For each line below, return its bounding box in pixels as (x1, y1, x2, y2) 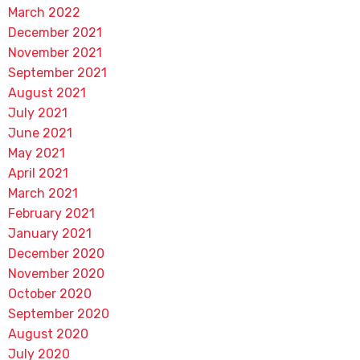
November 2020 (7, 266, 104, 281)
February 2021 (7, 206, 95, 221)
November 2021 (7, 45, 102, 60)
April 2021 (7, 166, 68, 181)
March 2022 (7, 5, 80, 20)
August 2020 (7, 326, 88, 342)
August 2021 (7, 85, 86, 100)
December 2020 (7, 246, 104, 261)
